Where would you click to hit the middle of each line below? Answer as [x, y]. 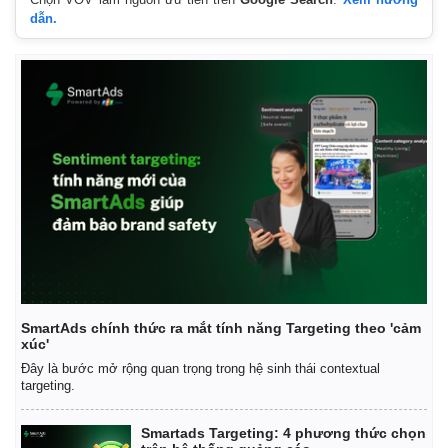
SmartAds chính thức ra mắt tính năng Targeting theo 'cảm [221, 327]
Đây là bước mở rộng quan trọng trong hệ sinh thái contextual [200, 368]
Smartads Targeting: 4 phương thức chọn [283, 432]
